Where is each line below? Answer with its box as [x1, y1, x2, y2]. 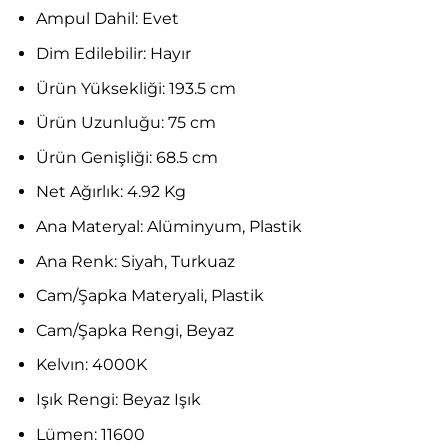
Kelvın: [35, 355, 92, 375]
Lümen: [35, 424, 101, 444]
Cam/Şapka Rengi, [35, 320, 186, 340]
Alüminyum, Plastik [146, 217, 302, 237]
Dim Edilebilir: [35, 44, 150, 64]
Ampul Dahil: [35, 9, 142, 29]
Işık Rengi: [35, 390, 122, 409]
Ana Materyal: [35, 217, 147, 237]
